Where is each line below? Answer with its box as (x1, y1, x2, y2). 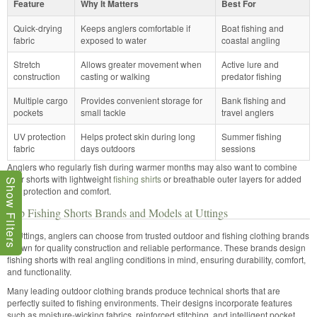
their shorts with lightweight (7, 173, 113, 185)
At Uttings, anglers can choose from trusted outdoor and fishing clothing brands (7, 229, 309, 241)
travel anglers (221, 106, 274, 118)
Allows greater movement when (81, 58, 202, 70)
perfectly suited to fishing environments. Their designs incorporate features (7, 296, 292, 309)
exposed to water (81, 34, 146, 46)
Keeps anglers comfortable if (81, 22, 190, 34)
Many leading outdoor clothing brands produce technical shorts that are (7, 284, 280, 296)
